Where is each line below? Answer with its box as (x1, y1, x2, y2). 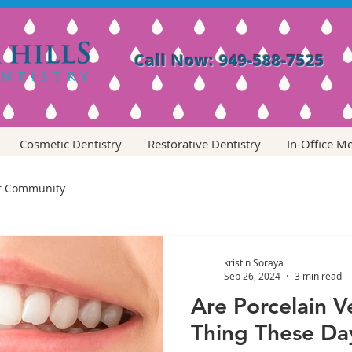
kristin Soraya (224, 255, 284, 269)
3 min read (295, 269, 342, 282)
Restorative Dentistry (147, 136, 261, 152)
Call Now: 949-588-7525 (134, 49, 324, 71)
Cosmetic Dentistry (19, 136, 122, 152)
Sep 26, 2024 (224, 269, 280, 282)
